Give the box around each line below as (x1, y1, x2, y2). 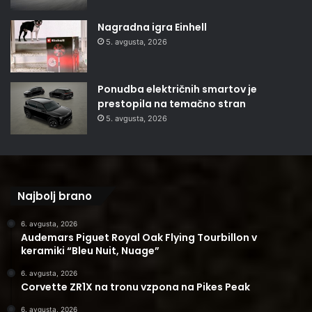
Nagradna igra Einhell (97, 19, 207, 34)
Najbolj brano (17, 188, 92, 203)
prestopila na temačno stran (97, 96, 246, 111)
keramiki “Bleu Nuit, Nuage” (21, 243, 159, 258)
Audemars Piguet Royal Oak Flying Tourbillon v (21, 230, 257, 244)
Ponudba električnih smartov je (97, 81, 257, 96)
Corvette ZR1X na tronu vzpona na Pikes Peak (21, 279, 250, 294)
